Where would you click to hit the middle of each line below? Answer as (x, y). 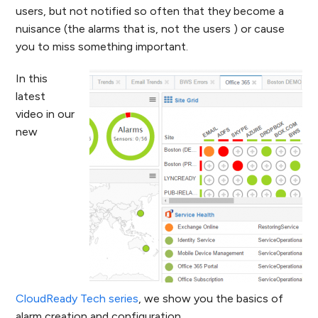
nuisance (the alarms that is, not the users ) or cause (150, 29)
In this (32, 78)
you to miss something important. (102, 46)
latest (31, 96)
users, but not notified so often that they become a (150, 11)
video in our (45, 114)
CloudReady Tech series (77, 298)
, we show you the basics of (211, 298)
